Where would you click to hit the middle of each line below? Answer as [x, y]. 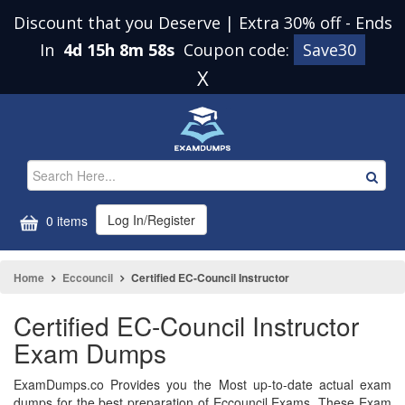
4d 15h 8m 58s [121, 50]
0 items [65, 221]
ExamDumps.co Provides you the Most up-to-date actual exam [202, 384]
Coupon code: [239, 50]
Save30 [330, 50]
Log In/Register [151, 220]
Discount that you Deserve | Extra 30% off [179, 23]
